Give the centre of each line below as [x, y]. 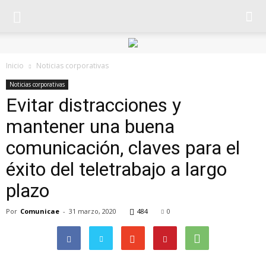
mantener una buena [90, 126]
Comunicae [40, 211]
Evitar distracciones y [94, 105]
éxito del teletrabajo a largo [116, 169]
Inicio [15, 66]
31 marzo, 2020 [93, 211]
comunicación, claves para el [123, 148]
